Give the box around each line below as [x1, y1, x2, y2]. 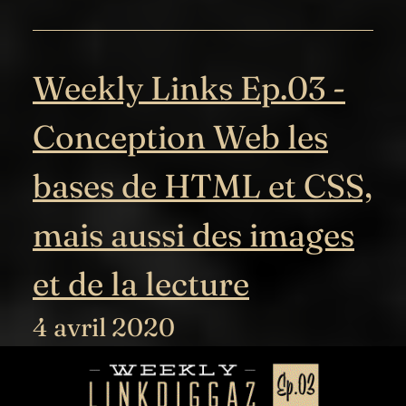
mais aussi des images [33, 215, 354, 256]
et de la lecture [33, 264, 249, 304]
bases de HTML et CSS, [33, 166, 372, 207]
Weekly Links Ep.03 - [33, 68, 345, 109]
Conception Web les [33, 117, 328, 158]
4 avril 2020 [33, 312, 175, 343]
